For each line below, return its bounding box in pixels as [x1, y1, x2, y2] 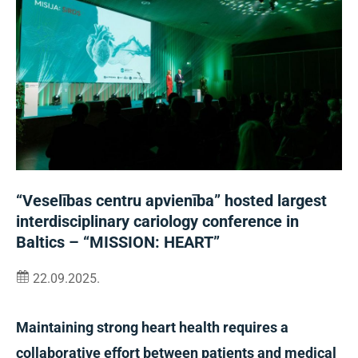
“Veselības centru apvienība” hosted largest [16, 191, 327, 210]
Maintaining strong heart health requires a [16, 319, 288, 336]
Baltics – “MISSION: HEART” [16, 233, 220, 252]
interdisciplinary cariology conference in [16, 212, 299, 231]
